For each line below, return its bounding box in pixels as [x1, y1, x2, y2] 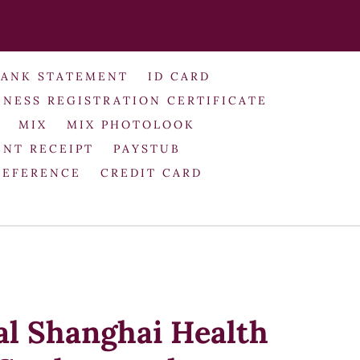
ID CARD [147, 68, 211, 84]
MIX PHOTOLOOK [66, 117, 195, 132]
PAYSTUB [112, 141, 181, 156]
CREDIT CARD [100, 165, 202, 180]
